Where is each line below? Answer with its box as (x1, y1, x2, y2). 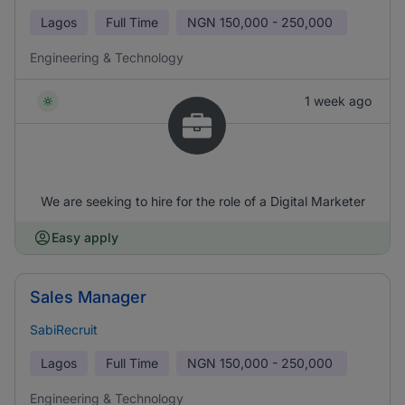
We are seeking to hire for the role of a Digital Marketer (40, 193, 365, 209)
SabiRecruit (30, 322, 98, 337)
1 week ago (305, 93, 372, 108)
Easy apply (52, 230, 118, 245)
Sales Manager (30, 287, 146, 306)
